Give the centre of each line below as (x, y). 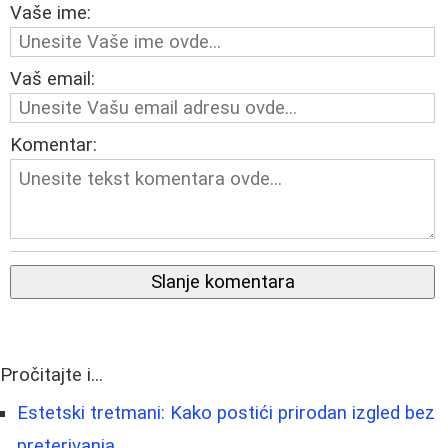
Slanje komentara (222, 281)
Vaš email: (52, 78)
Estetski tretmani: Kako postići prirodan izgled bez (226, 412)
